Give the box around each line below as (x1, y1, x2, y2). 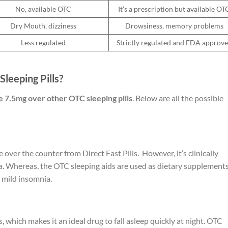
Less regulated (21, 38, 66, 47)
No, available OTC (15, 5, 71, 14)
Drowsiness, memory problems (125, 21, 223, 31)
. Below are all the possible (132, 93, 223, 103)
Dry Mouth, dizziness (10, 21, 76, 31)
